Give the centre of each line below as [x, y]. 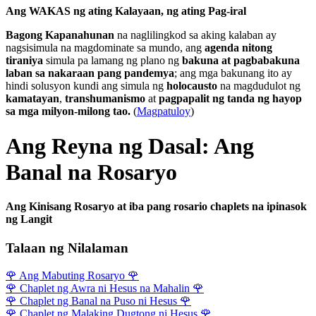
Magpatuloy [164, 111]
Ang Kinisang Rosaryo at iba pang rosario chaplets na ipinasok [156, 207]
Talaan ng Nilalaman [67, 248]
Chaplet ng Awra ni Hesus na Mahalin [105, 288]
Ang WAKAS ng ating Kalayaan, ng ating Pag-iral [126, 11]
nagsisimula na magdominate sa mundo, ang [105, 48]
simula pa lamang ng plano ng [113, 61]
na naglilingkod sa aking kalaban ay [195, 35]
